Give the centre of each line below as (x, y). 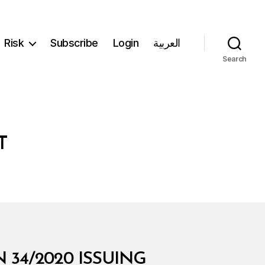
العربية (167, 43)
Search (235, 59)
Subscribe (74, 43)
